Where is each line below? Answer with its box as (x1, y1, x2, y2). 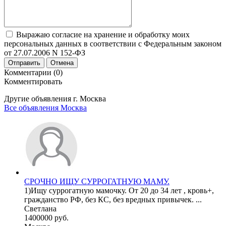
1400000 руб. (24, 213, 69, 222)
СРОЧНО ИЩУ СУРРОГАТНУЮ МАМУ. (24, 177, 169, 186)
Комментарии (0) (4, 68, 63, 77)
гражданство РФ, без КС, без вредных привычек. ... (24, 195, 202, 204)
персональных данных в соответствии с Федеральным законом (4, 39, 221, 48)
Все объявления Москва (4, 103, 87, 112)
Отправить (8, 59, 40, 67)
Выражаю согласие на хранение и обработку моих (16, 30, 190, 39)
